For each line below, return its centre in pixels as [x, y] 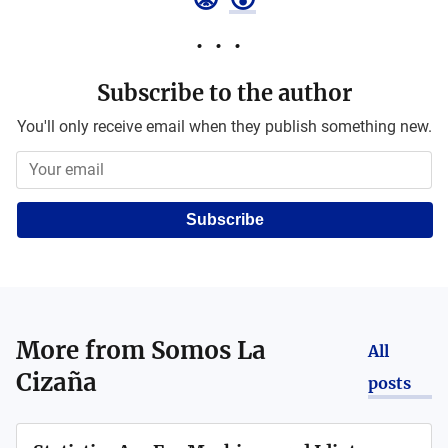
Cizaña [56, 382]
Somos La [208, 350]
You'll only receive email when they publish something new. [224, 126]
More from [83, 350]
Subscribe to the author [224, 93]
